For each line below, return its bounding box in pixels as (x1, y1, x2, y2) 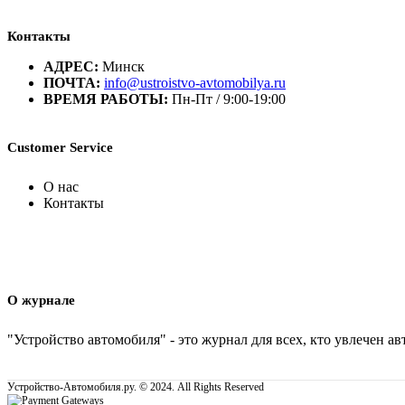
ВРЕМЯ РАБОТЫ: (43, 91, 168, 108)
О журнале (7, 293, 75, 308)
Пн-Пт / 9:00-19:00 (172, 91, 286, 108)
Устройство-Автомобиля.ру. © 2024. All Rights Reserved (7, 381, 264, 394)
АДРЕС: (43, 59, 99, 75)
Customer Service (7, 140, 113, 155)
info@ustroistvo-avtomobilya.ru (104, 75, 286, 91)
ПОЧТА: (43, 75, 100, 91)
